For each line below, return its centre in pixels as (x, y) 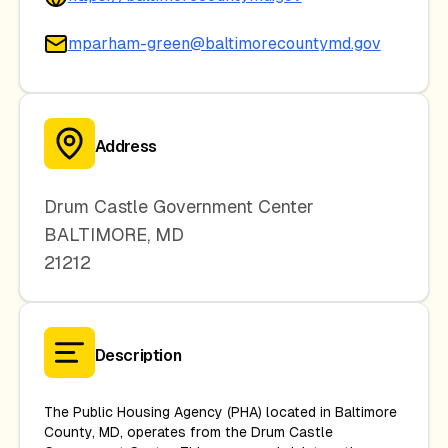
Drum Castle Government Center (178, 206)
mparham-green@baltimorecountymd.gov (224, 43)
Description (138, 355)
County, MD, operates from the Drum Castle (188, 432)
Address (125, 146)
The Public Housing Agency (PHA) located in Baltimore (220, 412)
